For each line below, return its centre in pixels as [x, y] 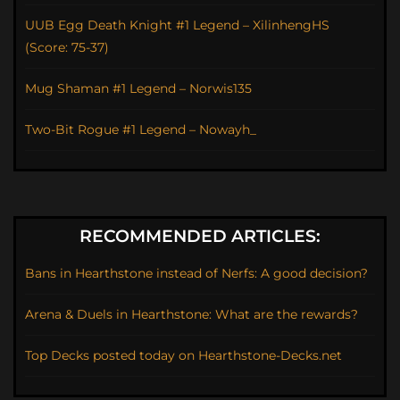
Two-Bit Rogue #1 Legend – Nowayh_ [141, 130]
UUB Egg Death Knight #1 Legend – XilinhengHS [177, 25]
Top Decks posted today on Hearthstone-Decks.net [183, 356]
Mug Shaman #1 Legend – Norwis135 [138, 89]
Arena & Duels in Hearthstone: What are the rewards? [192, 315]
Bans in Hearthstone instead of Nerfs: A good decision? [196, 274]
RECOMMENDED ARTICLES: [200, 237]
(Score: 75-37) [67, 48]
